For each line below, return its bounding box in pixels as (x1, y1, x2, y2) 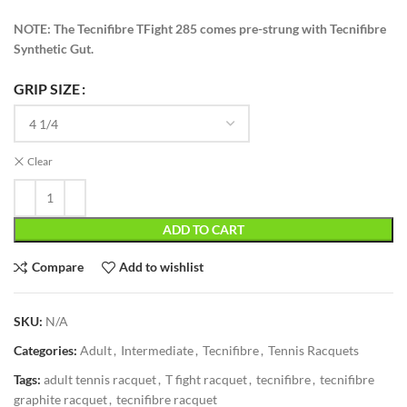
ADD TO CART (163, 221, 244, 237)
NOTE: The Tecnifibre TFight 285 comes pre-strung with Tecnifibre (14, 20, 386, 36)
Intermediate (121, 342, 194, 358)
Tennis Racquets (268, 342, 359, 358)
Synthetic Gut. (14, 40, 99, 56)
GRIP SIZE (14, 80, 80, 98)
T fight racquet (165, 371, 247, 387)
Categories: (14, 342, 77, 358)
